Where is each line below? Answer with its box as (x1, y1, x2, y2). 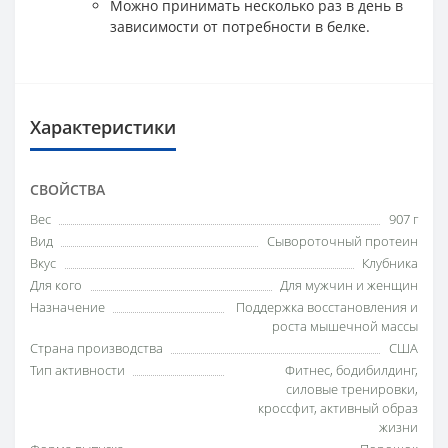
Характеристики (30, 115, 176, 139)
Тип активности (30, 361, 125, 379)
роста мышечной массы (272, 317, 418, 335)
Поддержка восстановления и (236, 298, 418, 316)
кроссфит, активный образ (258, 399, 418, 417)
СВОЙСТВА (30, 180, 105, 199)
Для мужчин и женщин (280, 276, 418, 294)
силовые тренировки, (286, 380, 418, 398)
